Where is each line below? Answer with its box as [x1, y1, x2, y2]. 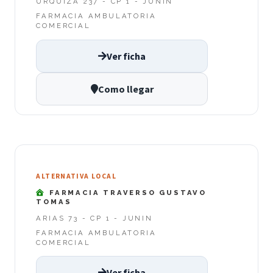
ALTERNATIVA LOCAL [36, 171, 116, 180]
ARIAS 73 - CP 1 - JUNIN [36, 213, 153, 222]
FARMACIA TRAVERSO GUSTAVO [46, 188, 207, 197]
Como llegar [97, 82, 154, 95]
